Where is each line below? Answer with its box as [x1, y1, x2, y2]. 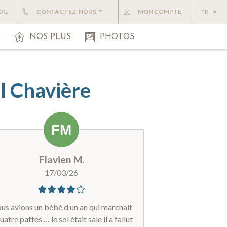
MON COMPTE [138, 8, 182, 16]
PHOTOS [100, 32, 134, 41]
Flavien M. [39, 153, 84, 165]
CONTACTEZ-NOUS [36, 8, 98, 16]
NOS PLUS [29, 32, 71, 41]
